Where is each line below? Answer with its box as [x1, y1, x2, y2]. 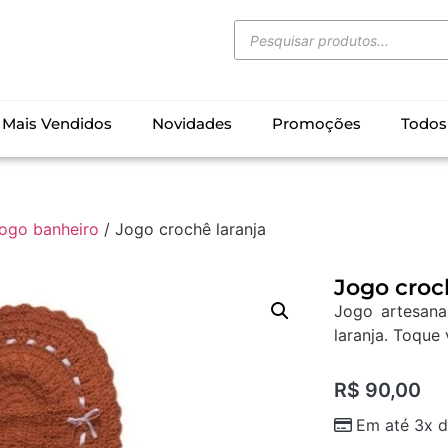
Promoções [271, 114, 361, 134]
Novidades [151, 114, 232, 134]
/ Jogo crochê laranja [98, 219, 266, 240]
